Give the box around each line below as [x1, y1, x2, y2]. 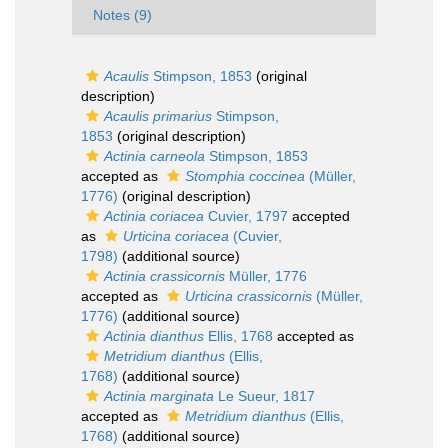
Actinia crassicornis [104, 268, 225, 284]
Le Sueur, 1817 [214, 388, 315, 404]
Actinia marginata [104, 388, 214, 404]
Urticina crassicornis [185, 288, 312, 304]
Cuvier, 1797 [204, 208, 288, 224]
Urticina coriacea [123, 228, 229, 244]
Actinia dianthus [104, 328, 204, 344]
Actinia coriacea [104, 208, 204, 224]
